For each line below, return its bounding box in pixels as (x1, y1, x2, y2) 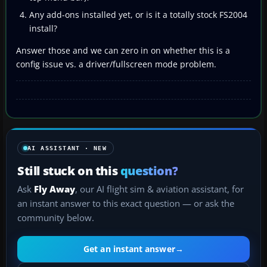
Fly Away (34, 182, 75, 195)
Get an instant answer (83, 243, 175, 255)
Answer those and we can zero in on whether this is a (16, 44, 230, 56)
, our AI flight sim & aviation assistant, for (75, 182, 244, 195)
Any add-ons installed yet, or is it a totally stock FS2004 (29, 8, 247, 20)
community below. (17, 211, 94, 224)
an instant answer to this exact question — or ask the (17, 197, 234, 210)
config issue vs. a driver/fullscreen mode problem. (16, 58, 216, 70)
